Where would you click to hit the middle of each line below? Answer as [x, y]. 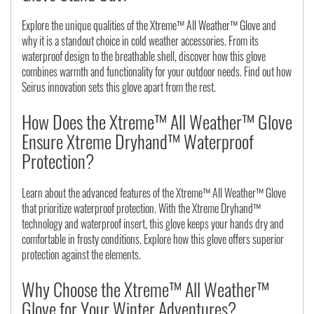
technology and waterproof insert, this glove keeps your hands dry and [153, 224]
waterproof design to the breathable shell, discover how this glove [144, 56]
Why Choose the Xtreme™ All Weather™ [145, 289]
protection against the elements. [81, 255]
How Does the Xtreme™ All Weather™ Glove [157, 122]
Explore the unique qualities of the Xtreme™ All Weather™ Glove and [149, 26]
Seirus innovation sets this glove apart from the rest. [119, 87]
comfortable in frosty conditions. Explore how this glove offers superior [153, 239]
